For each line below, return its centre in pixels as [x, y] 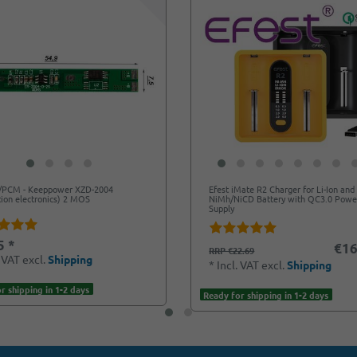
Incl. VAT [238, 264]
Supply [222, 208]
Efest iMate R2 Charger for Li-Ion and [282, 188]
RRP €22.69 [232, 250]
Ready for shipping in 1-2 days [266, 294]
